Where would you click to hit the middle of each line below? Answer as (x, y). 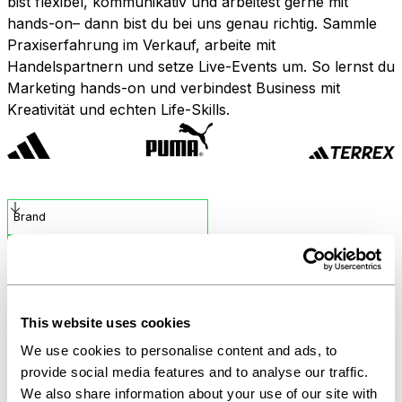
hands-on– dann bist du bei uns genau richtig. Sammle (192, 23)
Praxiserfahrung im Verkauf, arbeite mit (141, 45)
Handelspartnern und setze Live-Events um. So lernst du (201, 66)
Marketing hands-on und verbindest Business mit (174, 88)
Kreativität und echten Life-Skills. (118, 109)
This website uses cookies (106, 322)
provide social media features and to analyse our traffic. (195, 372)
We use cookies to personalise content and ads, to (179, 350)
